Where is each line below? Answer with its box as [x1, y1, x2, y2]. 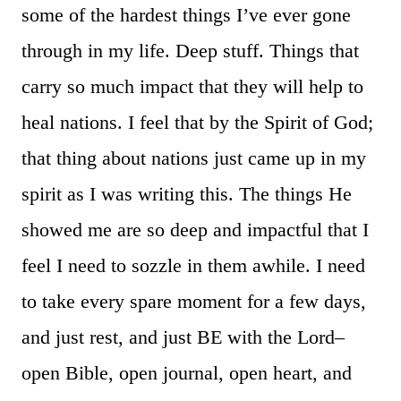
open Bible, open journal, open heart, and [21, 361, 352, 384]
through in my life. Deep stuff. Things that [21, 38, 359, 62]
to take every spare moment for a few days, [21, 289, 366, 312]
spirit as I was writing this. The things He [21, 182, 352, 205]
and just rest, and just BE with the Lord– [21, 325, 345, 348]
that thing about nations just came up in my [21, 146, 366, 169]
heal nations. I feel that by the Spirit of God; [21, 110, 373, 133]
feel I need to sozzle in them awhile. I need [21, 253, 365, 277]
